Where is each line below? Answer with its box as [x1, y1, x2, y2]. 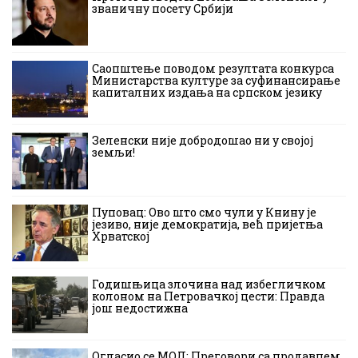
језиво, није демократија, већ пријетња [92, 216, 323, 232]
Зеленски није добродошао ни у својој [92, 132, 313, 148]
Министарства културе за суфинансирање [92, 72, 340, 88]
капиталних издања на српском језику [92, 84, 322, 100]
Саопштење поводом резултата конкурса [92, 60, 334, 76]
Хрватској [92, 228, 149, 244]
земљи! [92, 144, 135, 160]
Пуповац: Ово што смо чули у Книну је [92, 204, 316, 220]
